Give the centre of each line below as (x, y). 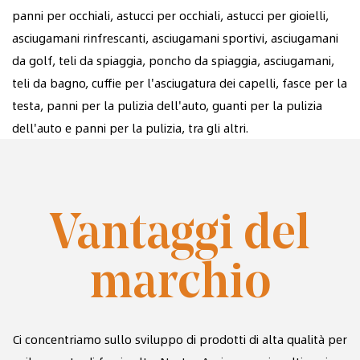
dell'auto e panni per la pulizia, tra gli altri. (130, 128)
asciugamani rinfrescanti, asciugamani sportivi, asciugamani (175, 38)
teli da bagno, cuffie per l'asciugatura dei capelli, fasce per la (180, 83)
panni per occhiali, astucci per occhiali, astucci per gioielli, (170, 16)
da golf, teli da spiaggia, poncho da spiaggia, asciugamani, (173, 61)
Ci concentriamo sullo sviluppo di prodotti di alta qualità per (180, 339)
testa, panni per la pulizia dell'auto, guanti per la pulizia (167, 106)
